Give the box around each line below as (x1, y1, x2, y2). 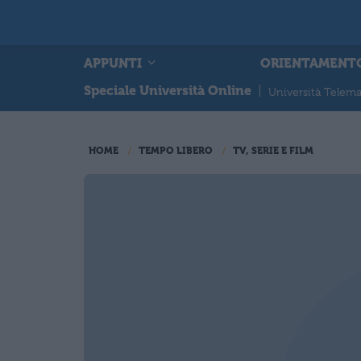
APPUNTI (84, 55, 145, 71)
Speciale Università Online (84, 83, 251, 98)
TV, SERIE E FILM (233, 145, 313, 156)
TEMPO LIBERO (139, 145, 213, 156)
